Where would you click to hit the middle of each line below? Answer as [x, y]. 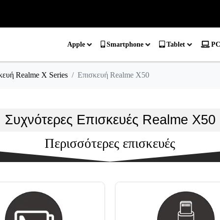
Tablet [176, 45]
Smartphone [125, 45]
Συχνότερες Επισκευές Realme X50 [110, 120]
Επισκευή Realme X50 [113, 75]
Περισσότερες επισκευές [110, 144]
